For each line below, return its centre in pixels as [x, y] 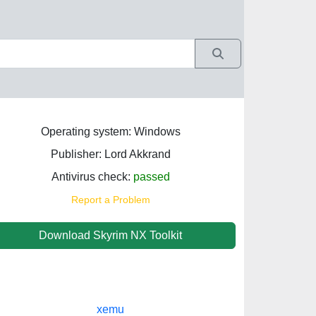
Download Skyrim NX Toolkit [110, 235]
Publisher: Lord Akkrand [110, 154]
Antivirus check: [92, 177]
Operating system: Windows [110, 132]
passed [151, 177]
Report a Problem [110, 200]
